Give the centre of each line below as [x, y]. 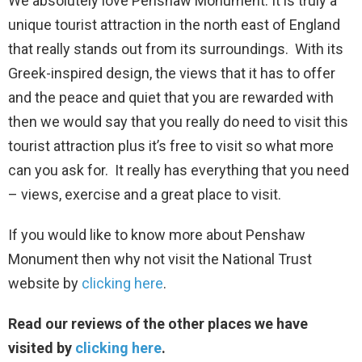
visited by [42, 347]
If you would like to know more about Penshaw [157, 234]
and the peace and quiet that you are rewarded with [171, 97]
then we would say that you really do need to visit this [178, 121]
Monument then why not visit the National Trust [160, 259]
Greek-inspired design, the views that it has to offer [172, 73]
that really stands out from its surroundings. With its [176, 48]
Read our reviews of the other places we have [158, 323]
